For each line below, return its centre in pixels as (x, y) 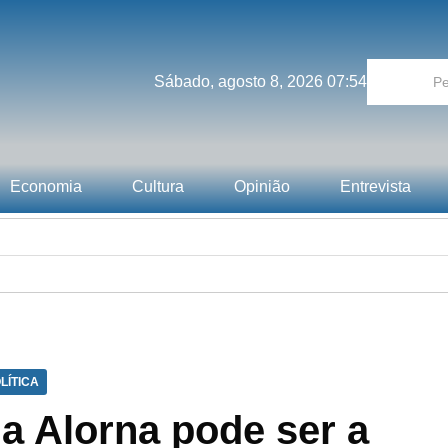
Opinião (262, 186)
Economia (46, 186)
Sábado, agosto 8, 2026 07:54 (260, 81)
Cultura (158, 186)
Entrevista (375, 186)
